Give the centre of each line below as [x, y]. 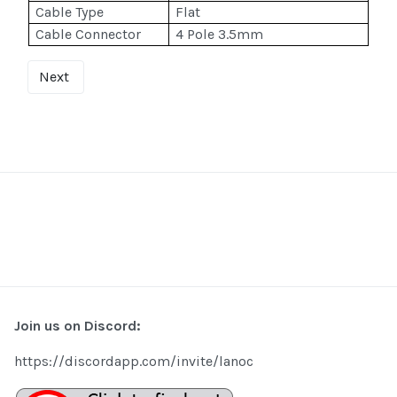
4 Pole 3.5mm [220, 35]
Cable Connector [89, 35]
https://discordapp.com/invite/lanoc [134, 362]
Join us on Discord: [78, 326]
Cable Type [70, 12]
